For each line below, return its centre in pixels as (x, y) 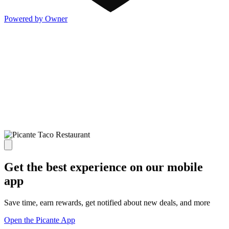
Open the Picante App (40, 220)
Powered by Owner (36, 19)
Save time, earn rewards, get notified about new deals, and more (107, 202)
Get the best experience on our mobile (104, 167)
